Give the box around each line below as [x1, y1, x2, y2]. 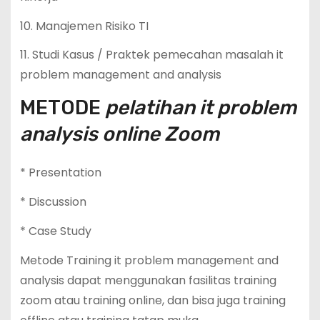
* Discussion [19, 194, 86, 211]
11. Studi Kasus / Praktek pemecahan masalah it [19, 46, 284, 64]
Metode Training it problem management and [19, 251, 279, 269]
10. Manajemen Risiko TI [19, 17, 149, 34]
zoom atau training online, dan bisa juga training [19, 291, 286, 309]
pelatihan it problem [104, 96, 296, 120]
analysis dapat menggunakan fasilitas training [19, 271, 276, 289]
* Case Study [19, 222, 91, 239]
